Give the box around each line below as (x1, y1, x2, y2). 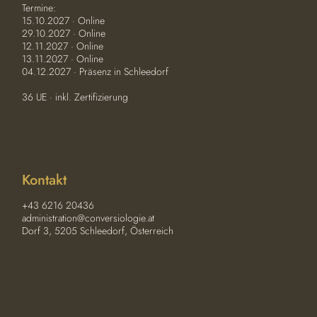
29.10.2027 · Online (22, 26, 106, 40)
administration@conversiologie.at (22, 211, 155, 225)
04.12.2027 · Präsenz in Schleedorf (22, 64, 169, 79)
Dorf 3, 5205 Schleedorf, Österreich (22, 224, 174, 238)
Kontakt (22, 170, 67, 190)
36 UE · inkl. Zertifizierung (22, 90, 129, 104)
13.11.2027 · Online (22, 52, 104, 66)
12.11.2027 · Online (22, 39, 104, 53)
